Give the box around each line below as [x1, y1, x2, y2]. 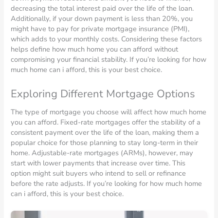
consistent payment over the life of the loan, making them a [11, 127, 200, 137]
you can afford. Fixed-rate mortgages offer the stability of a [11, 117, 201, 127]
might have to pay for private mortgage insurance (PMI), [11, 24, 190, 34]
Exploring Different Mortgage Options [11, 86, 196, 101]
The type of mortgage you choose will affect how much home [11, 107, 207, 117]
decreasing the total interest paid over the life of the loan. [11, 3, 194, 14]
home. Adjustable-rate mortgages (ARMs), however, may [11, 147, 194, 158]
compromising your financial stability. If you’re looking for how [11, 54, 207, 65]
